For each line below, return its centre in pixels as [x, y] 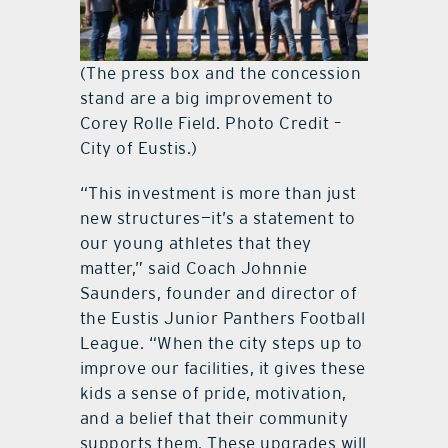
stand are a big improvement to [206, 98]
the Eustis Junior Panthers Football [222, 318]
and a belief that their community [214, 418]
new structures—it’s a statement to [217, 218]
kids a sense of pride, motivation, [213, 393]
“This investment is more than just [218, 193]
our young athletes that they [195, 243]
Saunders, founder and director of [218, 293]
